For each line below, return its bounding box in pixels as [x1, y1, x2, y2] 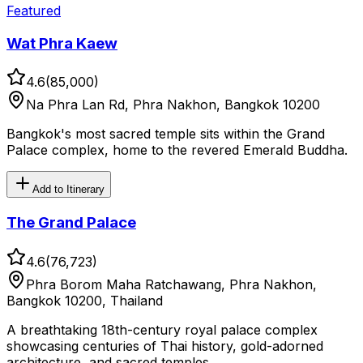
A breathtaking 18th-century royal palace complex [6, 321, 318, 338]
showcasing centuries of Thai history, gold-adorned [6, 337, 323, 354]
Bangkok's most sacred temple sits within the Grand [6, 126, 325, 143]
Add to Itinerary [32, 183, 105, 196]
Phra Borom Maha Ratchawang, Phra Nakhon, [26, 275, 317, 293]
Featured [6, 2, 61, 19]
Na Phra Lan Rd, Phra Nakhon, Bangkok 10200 [26, 96, 320, 113]
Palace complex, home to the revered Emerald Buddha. [6, 142, 348, 159]
